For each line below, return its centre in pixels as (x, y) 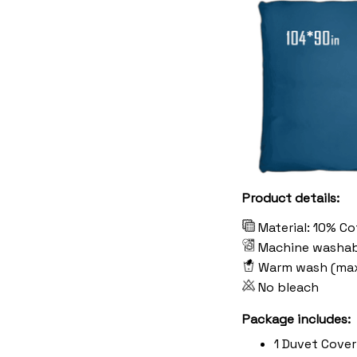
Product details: (291, 198)
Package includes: (296, 319)
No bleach (290, 287)
